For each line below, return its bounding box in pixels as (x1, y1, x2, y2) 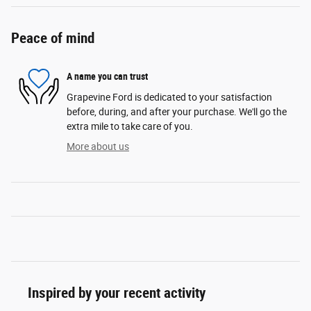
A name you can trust (67, 71, 148, 83)
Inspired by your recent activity (28, 284, 205, 301)
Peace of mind (11, 29, 94, 47)
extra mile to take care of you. (67, 120, 193, 132)
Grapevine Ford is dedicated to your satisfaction (67, 91, 272, 103)
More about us (67, 140, 129, 152)
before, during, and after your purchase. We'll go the (67, 106, 287, 117)
